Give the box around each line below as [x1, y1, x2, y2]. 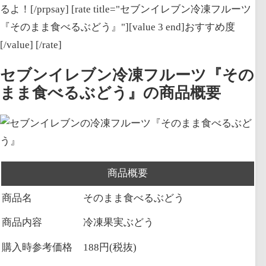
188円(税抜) [83, 242, 137, 254]
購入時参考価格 [2, 242, 72, 254]
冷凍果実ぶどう [83, 217, 154, 229]
